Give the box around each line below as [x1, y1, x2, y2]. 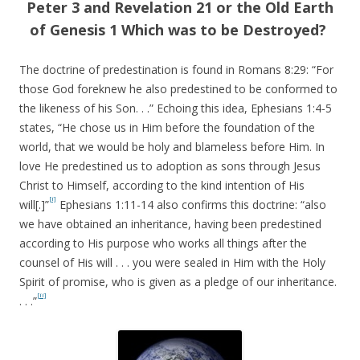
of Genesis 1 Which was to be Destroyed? [30, 19, 330, 39]
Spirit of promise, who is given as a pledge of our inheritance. [19, 273, 337, 289]
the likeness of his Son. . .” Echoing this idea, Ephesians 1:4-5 [19, 100, 332, 116]
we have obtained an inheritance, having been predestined [19, 215, 321, 231]
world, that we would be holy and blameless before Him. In [19, 138, 325, 154]
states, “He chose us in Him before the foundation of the [19, 119, 315, 135]
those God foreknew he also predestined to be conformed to [19, 80, 337, 96]
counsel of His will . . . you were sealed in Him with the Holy [19, 254, 325, 270]
